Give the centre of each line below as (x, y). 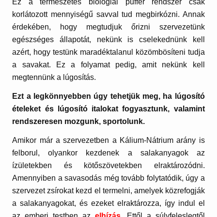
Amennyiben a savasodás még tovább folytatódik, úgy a (108, 178)
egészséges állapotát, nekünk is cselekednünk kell (108, 39)
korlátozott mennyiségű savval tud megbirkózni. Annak (108, 14)
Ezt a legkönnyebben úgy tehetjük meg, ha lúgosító (108, 96)
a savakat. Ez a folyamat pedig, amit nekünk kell (108, 64)
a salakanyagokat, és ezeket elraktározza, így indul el (108, 203)
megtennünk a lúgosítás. (55, 77)
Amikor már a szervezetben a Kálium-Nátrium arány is (108, 140)
